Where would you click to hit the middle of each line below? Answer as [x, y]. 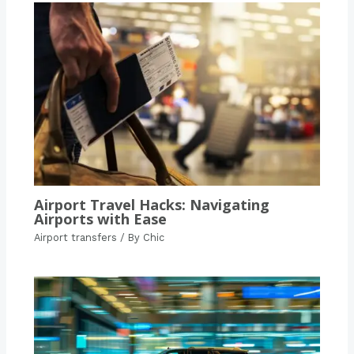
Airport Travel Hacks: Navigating [151, 204]
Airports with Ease [100, 218]
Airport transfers [75, 238]
